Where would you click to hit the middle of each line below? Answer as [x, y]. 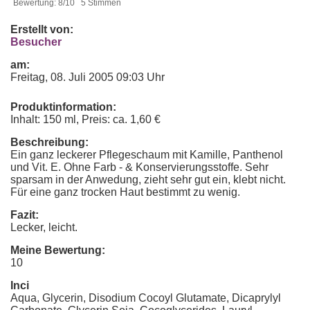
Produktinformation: [63, 107]
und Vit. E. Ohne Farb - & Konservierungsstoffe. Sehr [139, 167]
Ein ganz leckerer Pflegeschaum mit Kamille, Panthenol [147, 155]
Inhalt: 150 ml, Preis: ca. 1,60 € [85, 119]
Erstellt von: [42, 29]
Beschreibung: [49, 142]
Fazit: [25, 215]
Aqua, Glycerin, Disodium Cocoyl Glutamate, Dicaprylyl [146, 298]
